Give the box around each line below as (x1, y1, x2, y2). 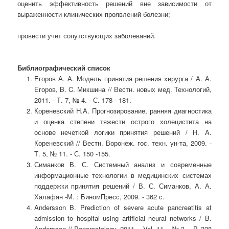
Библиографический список (17, 63, 111, 73)
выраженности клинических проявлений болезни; (17, 9, 171, 19)
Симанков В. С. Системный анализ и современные (34, 159, 212, 170)
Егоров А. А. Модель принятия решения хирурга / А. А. (34, 74, 212, 84)
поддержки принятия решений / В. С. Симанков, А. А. (34, 181, 212, 191)
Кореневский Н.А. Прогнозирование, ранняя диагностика (34, 106, 212, 116)
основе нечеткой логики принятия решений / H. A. (34, 127, 212, 138)
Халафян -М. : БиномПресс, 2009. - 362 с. (34, 192, 165, 202)
